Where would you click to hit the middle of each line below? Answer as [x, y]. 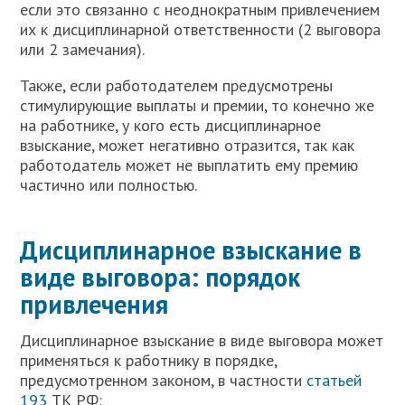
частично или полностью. [109, 184]
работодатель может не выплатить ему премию [189, 165]
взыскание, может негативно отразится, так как [188, 145]
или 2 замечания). [83, 49]
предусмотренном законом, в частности [164, 380]
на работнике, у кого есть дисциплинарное [171, 125]
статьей [334, 380]
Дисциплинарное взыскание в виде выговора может [202, 340]
